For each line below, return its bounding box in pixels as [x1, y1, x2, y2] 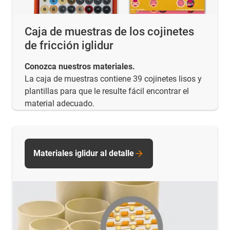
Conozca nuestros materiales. [25, 62, 135, 72]
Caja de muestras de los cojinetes [25, 25, 194, 39]
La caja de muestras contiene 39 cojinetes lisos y [25, 74, 202, 84]
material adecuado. [25, 99, 94, 109]
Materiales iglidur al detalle [33, 148, 134, 159]
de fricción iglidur [25, 39, 113, 52]
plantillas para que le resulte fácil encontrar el [25, 86, 189, 97]
